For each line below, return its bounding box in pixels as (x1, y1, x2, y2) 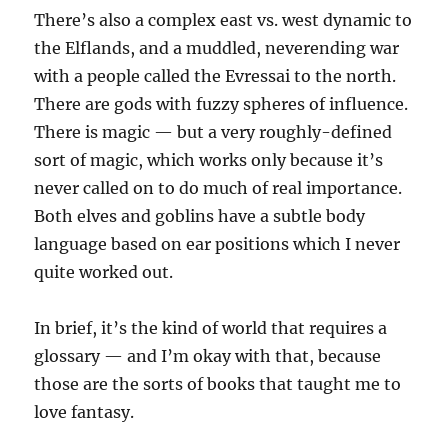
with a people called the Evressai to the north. (34, 66, 397, 86)
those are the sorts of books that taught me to (34, 374, 402, 394)
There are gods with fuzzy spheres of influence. (34, 94, 409, 114)
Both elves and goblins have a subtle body (34, 206, 366, 226)
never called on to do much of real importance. (34, 178, 403, 198)
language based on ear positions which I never (34, 234, 401, 254)
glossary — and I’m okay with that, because (34, 346, 382, 366)
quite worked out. (34, 262, 174, 282)
